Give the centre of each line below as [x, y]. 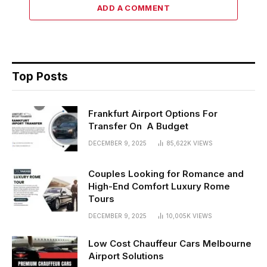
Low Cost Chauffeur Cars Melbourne [170, 243]
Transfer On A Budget [138, 126]
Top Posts [40, 76]
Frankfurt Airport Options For [153, 113]
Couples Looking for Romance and [166, 173]
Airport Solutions [126, 256]
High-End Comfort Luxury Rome [162, 186]
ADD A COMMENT [133, 7]
